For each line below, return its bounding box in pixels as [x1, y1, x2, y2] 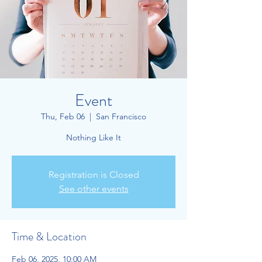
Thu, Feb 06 [41, 111, 85, 122]
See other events [58, 183, 129, 194]
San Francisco [96, 111, 146, 122]
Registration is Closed [48, 169, 139, 180]
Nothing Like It [66, 132, 121, 143]
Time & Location [12, 228, 87, 245]
